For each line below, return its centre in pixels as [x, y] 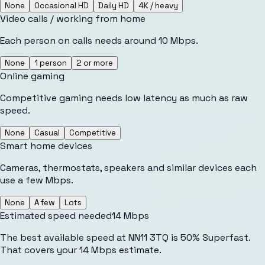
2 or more [95, 63]
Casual [47, 132]
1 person [51, 63]
